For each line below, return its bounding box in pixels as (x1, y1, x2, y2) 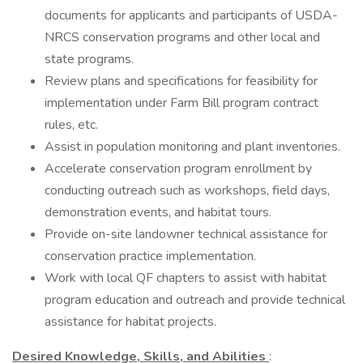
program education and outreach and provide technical (45, 291, 345, 309)
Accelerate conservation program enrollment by (45, 160, 312, 177)
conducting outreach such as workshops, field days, (45, 181, 330, 199)
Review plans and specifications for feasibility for (45, 72, 318, 90)
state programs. (45, 50, 134, 68)
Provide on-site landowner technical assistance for (45, 225, 327, 243)
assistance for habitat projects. (45, 313, 216, 331)
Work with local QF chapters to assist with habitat (45, 269, 327, 287)
